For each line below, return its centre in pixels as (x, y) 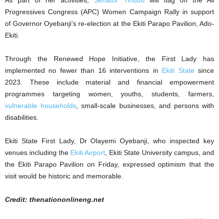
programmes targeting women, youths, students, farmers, (109, 94)
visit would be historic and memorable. (64, 176)
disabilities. (22, 118)
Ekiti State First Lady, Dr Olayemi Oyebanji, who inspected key (109, 141)
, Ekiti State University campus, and (160, 153)
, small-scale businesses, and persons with (145, 106)
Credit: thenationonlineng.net (55, 200)
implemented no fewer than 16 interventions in (84, 71)
